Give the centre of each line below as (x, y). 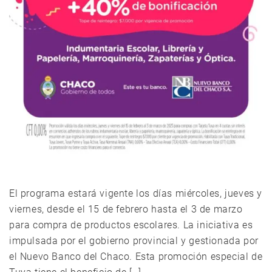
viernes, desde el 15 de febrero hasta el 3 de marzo (126, 209)
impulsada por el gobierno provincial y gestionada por (134, 240)
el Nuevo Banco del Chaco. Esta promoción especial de (136, 256)
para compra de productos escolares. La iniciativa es (131, 225)
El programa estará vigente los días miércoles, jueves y (136, 193)
